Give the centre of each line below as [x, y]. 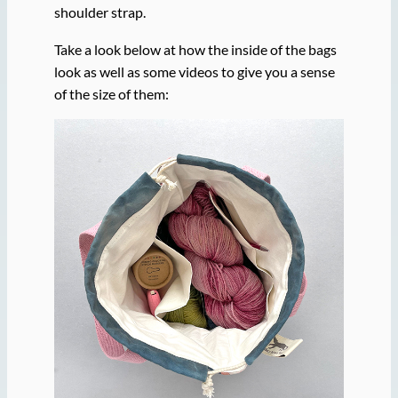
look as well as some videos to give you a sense [194, 71]
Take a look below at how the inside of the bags [195, 49]
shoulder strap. [99, 12]
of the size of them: [111, 93]
